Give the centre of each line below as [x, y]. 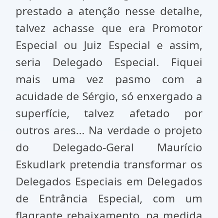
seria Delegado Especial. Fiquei [109, 62]
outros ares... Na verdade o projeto [109, 130]
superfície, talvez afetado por [109, 113]
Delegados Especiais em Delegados [109, 181]
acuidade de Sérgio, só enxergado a [109, 96]
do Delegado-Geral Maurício [109, 147]
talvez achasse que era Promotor [109, 28]
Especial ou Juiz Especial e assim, [109, 45]
